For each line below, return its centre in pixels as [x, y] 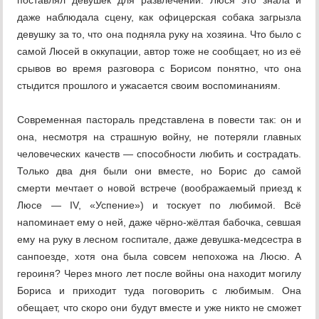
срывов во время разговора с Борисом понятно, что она [159, 69]
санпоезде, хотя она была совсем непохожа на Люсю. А [159, 257]
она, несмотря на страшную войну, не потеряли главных [159, 137]
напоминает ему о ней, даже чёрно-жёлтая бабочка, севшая [159, 223]
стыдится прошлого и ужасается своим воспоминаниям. [149, 86]
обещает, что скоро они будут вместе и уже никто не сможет [159, 308]
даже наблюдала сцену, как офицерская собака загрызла [159, 17]
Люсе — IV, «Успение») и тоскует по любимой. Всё [159, 205]
